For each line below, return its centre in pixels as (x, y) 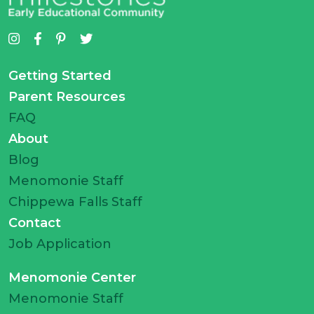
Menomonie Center (72, 277)
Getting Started (60, 75)
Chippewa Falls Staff (75, 202)
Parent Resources (67, 96)
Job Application (60, 244)
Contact (35, 223)
